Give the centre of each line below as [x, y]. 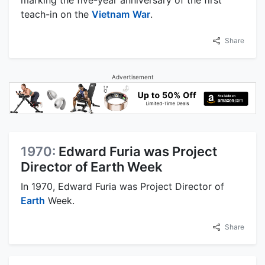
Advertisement [132, 77]
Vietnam [111, 14]
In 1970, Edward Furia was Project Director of [122, 186]
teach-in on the [56, 14]
